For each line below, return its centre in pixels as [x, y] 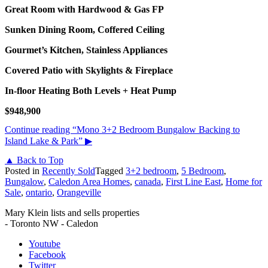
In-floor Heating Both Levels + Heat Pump [91, 91]
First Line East [193, 181]
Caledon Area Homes [89, 181]
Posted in [23, 170]
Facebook [47, 254]
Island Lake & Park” [44, 141]
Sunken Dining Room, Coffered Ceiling [85, 30]
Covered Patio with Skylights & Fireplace [91, 71]
